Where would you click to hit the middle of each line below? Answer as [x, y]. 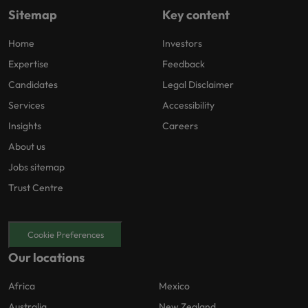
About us [27, 146]
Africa [22, 286]
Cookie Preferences [65, 235]
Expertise [29, 64]
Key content [196, 15]
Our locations [46, 258]
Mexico [174, 286]
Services [26, 105]
